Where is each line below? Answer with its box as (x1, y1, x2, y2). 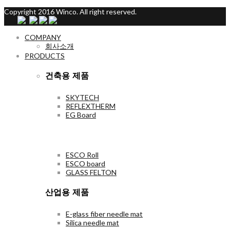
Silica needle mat (66, 218, 119, 227)
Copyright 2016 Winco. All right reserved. (4, 7, 137, 16)
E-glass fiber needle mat (66, 209, 143, 218)
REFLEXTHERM (66, 101, 116, 110)
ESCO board (66, 159, 105, 168)
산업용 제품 (45, 187, 89, 198)
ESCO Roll (66, 150, 99, 160)
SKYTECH (66, 92, 99, 102)
